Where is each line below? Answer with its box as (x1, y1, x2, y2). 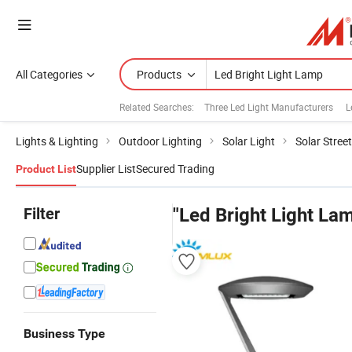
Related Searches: (119, 100, 194, 113)
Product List (16, 163, 76, 175)
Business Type (24, 326, 105, 341)
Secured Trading (136, 161, 214, 176)
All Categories (16, 67, 82, 82)
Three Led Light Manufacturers (204, 100, 333, 113)
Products (137, 67, 181, 82)
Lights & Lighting (16, 134, 98, 148)
